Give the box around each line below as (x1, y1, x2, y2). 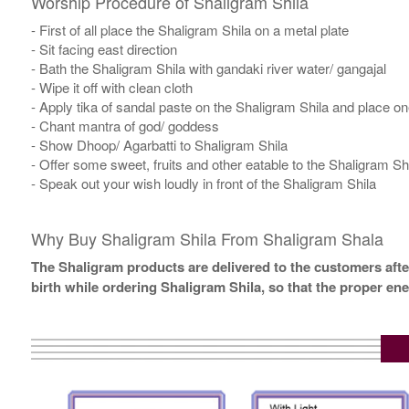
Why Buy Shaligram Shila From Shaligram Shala (30, 226, 383, 251)
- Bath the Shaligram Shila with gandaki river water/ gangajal (30, 58, 386, 79)
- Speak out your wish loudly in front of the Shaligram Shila (30, 173, 376, 194)
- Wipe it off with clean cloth (30, 78, 193, 98)
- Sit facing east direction (30, 39, 177, 59)
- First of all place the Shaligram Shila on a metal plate (30, 20, 349, 40)
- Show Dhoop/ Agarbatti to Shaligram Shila (30, 135, 288, 155)
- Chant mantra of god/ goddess (30, 116, 219, 136)
